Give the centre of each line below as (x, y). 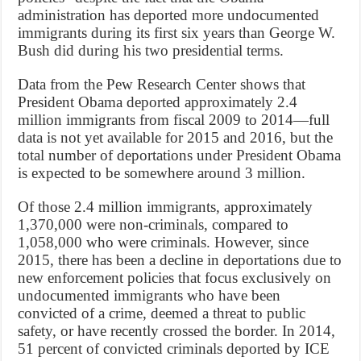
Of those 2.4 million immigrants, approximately (166, 206)
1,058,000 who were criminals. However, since (164, 242)
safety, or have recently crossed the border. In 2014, (177, 330)
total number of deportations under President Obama (180, 155)
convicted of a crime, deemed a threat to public (162, 313)
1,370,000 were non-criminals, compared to (154, 224)
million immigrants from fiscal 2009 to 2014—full (174, 119)
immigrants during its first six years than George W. (177, 32)
